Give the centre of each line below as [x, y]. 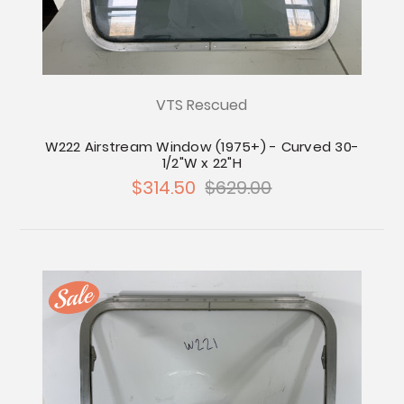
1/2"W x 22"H [202, 163]
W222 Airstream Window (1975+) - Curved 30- [202, 147]
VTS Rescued [202, 106]
